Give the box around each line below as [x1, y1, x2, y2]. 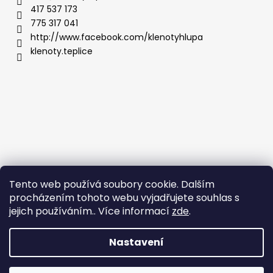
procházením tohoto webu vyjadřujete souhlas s [9, 191, 239, 205]
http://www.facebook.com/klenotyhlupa [30, 30, 203, 43]
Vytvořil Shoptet [110, 246, 179, 258]
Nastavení [109, 235, 164, 249]
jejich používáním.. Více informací [9, 204, 172, 218]
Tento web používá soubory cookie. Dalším [9, 177, 214, 191]
